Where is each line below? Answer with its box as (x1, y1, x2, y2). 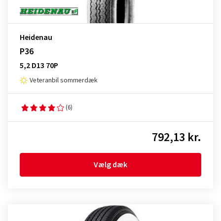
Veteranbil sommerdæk (30, 75, 98, 85)
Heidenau (20, 32, 52, 43)
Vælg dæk (94, 159, 127, 170)
